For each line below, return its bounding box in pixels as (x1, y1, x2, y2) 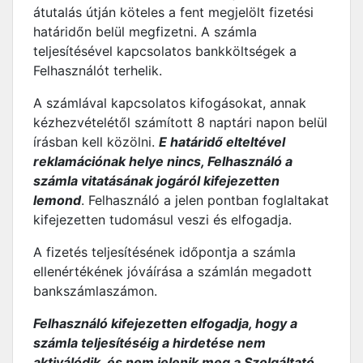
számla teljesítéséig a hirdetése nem (33, 335, 266, 351)
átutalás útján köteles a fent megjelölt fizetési (33, 4, 314, 20)
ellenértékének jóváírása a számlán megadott (33, 263, 312, 280)
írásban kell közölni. (33, 134, 159, 150)
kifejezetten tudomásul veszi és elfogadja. (33, 211, 292, 228)
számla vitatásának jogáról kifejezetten (33, 173, 280, 189)
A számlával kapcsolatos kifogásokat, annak (33, 95, 306, 111)
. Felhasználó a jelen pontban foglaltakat (81, 192, 329, 208)
